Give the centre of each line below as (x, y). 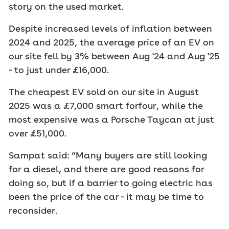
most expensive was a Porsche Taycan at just (111, 119)
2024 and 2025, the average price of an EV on (111, 42)
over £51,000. (38, 133)
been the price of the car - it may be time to (106, 196)
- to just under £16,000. (59, 70)
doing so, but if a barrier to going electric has (111, 182)
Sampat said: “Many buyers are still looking (108, 155)
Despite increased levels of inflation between (110, 28)
